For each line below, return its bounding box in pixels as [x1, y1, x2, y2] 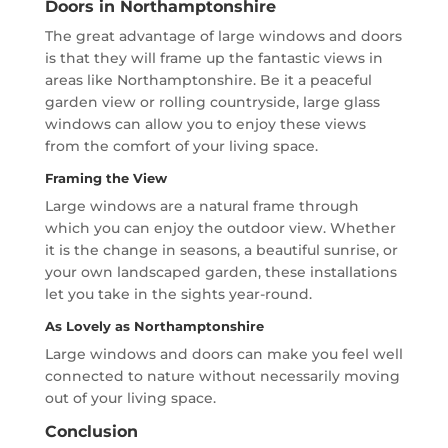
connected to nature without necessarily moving [44, 367, 400, 386]
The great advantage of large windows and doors [44, 27, 402, 46]
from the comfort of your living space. [44, 137, 318, 156]
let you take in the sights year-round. [44, 285, 312, 304]
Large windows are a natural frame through [44, 197, 359, 216]
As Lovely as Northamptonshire [44, 318, 264, 335]
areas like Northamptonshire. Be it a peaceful [44, 71, 372, 90]
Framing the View [44, 170, 167, 187]
